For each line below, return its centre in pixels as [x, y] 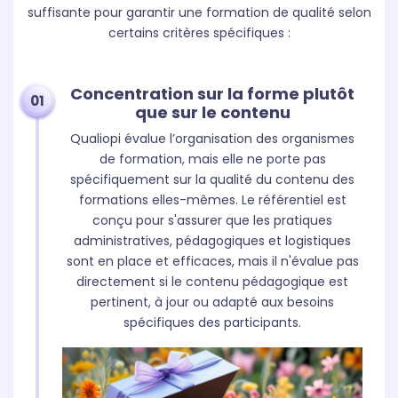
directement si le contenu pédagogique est [212, 282]
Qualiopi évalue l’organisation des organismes [212, 139]
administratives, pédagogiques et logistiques [212, 241]
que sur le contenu [212, 113]
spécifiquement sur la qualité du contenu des [212, 180]
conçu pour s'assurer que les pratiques [212, 221]
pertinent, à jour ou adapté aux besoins [212, 302]
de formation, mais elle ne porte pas [212, 159]
